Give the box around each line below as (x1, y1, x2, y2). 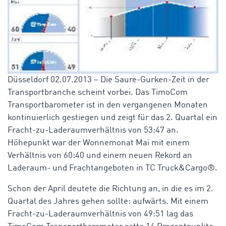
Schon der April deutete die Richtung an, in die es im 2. (8, 185, 213, 194)
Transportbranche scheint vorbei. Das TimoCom (8, 88, 188, 97)
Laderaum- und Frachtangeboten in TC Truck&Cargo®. (8, 164, 217, 173)
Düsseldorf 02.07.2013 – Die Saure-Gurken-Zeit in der (8, 76, 209, 85)
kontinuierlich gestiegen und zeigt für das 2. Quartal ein (8, 114, 217, 123)
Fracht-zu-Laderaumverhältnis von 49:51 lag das (8, 210, 193, 219)
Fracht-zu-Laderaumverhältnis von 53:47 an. (8, 126, 179, 135)
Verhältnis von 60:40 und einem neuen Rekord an (8, 151, 192, 160)
